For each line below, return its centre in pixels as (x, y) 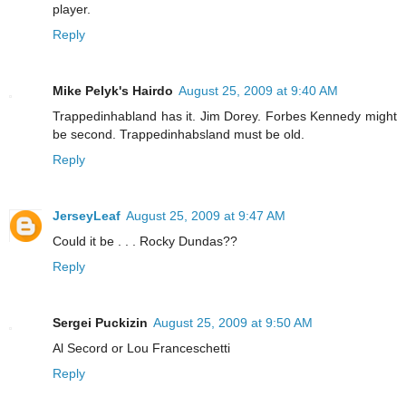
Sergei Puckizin (100, 323)
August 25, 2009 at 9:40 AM (258, 91)
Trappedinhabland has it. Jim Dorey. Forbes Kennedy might (225, 116)
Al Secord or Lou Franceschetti (141, 348)
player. (72, 10)
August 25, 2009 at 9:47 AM (206, 216)
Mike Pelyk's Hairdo (113, 91)
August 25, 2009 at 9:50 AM (233, 323)
